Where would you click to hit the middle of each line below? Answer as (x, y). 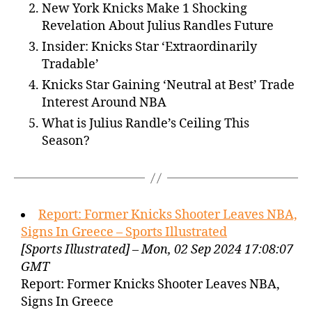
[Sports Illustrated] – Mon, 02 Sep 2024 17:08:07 (157, 250)
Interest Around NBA (104, 103)
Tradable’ (70, 64)
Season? (66, 141)
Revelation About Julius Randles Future (158, 26)
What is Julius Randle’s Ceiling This (146, 124)
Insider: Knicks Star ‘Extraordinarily (149, 47)
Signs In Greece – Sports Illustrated (124, 232)
